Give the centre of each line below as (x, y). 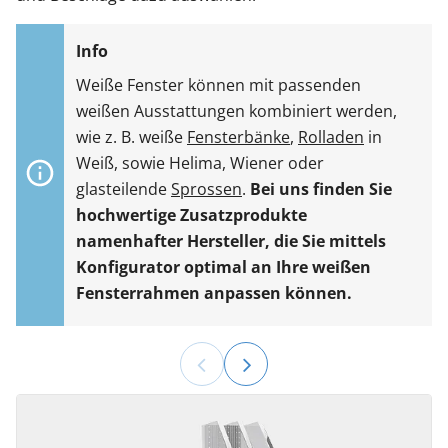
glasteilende (123, 189)
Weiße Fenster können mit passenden (218, 85)
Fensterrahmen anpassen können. (214, 293)
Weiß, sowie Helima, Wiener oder (200, 163)
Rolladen (331, 137)
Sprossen (206, 189)
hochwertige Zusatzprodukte (191, 215)
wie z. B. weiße (131, 137)
